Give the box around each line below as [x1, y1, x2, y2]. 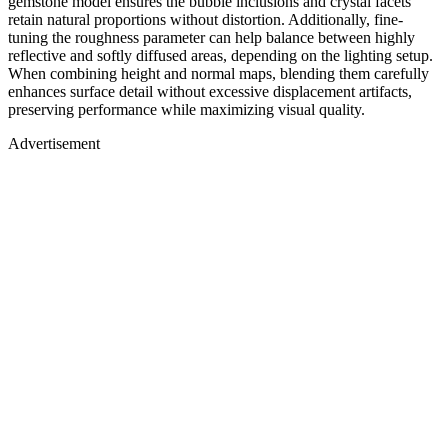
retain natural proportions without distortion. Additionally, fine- [8, 10, 403, 28]
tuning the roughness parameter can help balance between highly [8, 28, 415, 46]
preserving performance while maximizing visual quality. [8, 100, 365, 118]
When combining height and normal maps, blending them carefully [8, 64, 429, 82]
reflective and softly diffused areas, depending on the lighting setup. [8, 46, 433, 64]
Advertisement [8, 134, 100, 152]
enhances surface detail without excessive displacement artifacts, [8, 82, 412, 100]
